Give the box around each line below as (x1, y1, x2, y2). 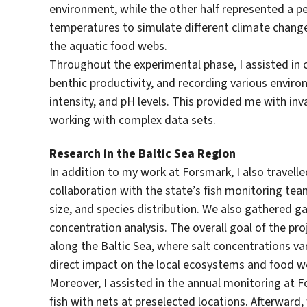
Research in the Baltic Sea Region (49, 145, 236, 162)
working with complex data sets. (49, 111, 216, 128)
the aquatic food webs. (49, 37, 167, 54)
